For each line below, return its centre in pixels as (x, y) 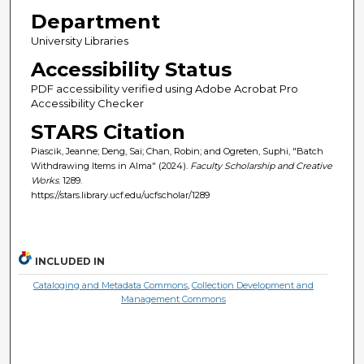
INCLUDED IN (70, 262)
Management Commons (173, 299)
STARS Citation (108, 132)
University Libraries (79, 40)
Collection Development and (252, 286)
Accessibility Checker (87, 103)
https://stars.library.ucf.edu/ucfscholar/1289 (120, 195)
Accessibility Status (131, 69)
